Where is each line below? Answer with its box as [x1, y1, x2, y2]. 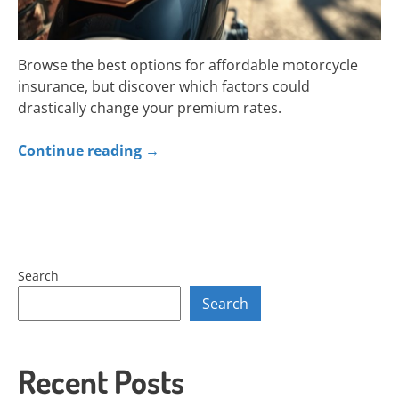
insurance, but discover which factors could [18, 77, 310, 97]
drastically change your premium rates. [18, 98, 281, 118]
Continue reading [18, 141, 145, 161]
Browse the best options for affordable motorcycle [18, 55, 358, 76]
